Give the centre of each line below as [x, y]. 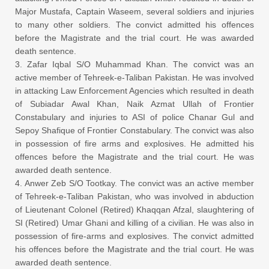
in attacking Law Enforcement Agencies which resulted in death [134, 90]
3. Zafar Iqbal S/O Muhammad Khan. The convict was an [134, 64]
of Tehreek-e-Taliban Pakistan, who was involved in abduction [134, 196]
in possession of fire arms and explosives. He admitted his [134, 143]
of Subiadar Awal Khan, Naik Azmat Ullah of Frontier [134, 104]
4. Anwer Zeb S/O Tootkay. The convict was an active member [134, 183]
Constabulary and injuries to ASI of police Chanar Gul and [134, 117]
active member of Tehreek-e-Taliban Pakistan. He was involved [134, 77]
